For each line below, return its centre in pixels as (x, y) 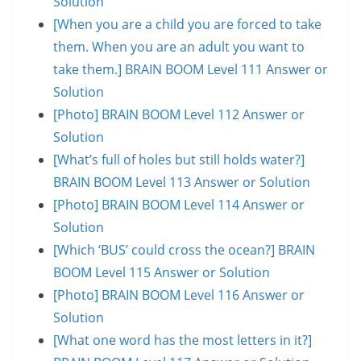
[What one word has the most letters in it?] (183, 340)
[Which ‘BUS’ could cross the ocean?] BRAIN (184, 249)
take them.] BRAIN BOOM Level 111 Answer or (191, 69)
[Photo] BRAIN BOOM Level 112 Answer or (179, 114)
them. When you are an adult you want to (179, 46)
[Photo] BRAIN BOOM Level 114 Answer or (179, 204)
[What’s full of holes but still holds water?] (179, 159)
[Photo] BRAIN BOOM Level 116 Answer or (179, 295)
